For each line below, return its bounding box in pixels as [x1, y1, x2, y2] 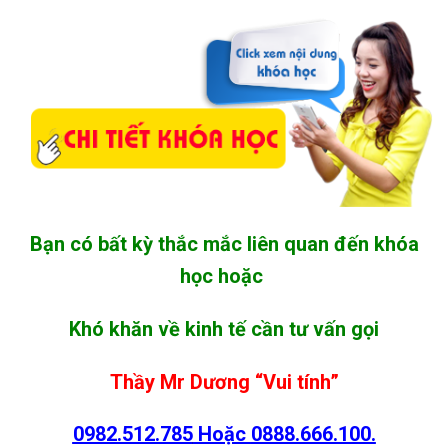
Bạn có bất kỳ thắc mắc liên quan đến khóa [29, 231, 419, 256]
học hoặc [180, 263, 268, 288]
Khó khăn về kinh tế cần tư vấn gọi [69, 316, 379, 341]
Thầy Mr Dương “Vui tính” [109, 369, 339, 394]
